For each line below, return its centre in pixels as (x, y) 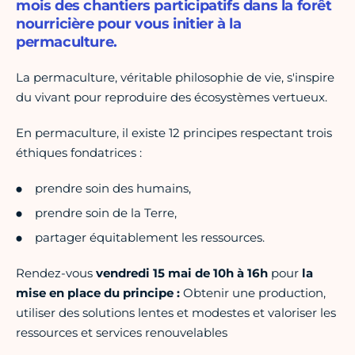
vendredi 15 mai (144, 273)
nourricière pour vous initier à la (129, 24)
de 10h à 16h (231, 273)
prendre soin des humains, (113, 189)
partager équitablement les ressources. (150, 238)
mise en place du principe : (99, 293)
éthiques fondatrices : (79, 153)
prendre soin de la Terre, (106, 213)
